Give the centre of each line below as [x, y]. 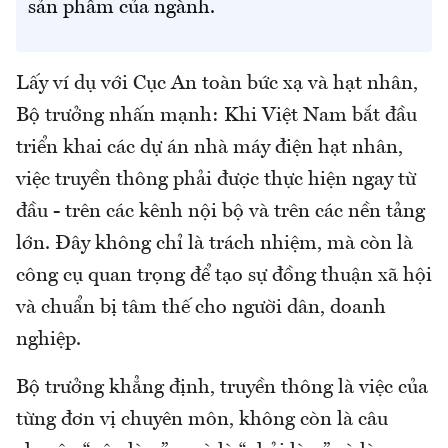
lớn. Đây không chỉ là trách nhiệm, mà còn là [214, 243]
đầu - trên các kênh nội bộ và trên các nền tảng [220, 211]
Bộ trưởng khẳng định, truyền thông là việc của [222, 387]
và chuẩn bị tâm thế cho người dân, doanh [201, 307]
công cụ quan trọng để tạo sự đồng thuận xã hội [224, 275]
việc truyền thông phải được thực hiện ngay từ [216, 179]
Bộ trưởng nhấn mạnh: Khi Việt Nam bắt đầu [216, 115]
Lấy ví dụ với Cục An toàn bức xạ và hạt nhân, [217, 83]
